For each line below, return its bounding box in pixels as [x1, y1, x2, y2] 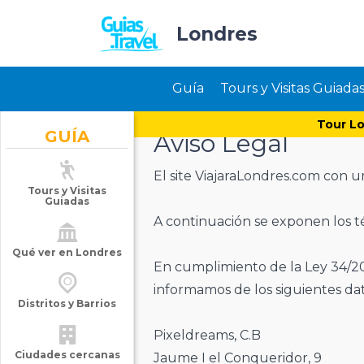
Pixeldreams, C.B [153, 327, 261, 343]
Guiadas [45, 195, 89, 207]
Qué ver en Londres [12, 246, 122, 258]
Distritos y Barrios [18, 297, 116, 310]
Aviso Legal [153, 128, 288, 158]
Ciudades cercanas [14, 349, 120, 361]
